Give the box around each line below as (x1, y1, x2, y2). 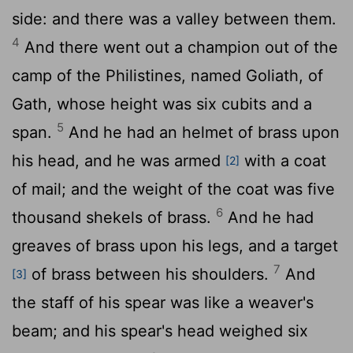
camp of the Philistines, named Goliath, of (12, 65, 323, 85)
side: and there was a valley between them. (12, 9, 336, 28)
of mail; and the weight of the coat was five (12, 179, 335, 199)
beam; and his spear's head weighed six (12, 321, 308, 340)
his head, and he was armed (12, 150, 225, 170)
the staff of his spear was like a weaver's (12, 292, 314, 312)
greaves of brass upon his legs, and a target (12, 236, 338, 255)
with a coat (240, 150, 326, 170)
